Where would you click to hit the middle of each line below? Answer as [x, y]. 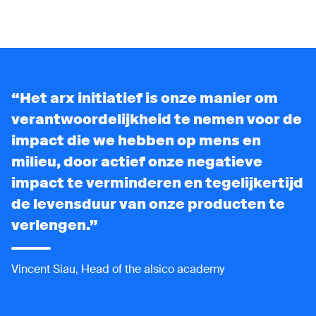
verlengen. [50, 225]
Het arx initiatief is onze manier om [149, 98]
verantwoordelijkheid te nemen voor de [157, 119]
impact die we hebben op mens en [136, 140]
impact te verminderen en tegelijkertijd [157, 182]
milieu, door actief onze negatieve [137, 161]
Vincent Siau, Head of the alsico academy [118, 269]
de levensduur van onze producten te [148, 203]
